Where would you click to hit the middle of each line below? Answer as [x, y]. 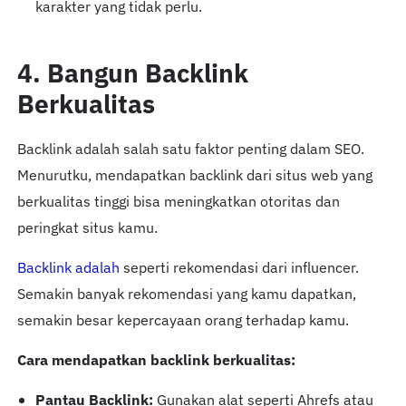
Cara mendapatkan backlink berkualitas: [156, 360]
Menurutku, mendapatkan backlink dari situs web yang [194, 175]
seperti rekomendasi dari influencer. [239, 268]
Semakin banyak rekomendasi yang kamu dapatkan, [186, 294]
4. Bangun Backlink [132, 73]
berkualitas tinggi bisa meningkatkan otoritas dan [178, 202]
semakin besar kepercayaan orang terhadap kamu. [183, 320]
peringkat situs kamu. [87, 228]
